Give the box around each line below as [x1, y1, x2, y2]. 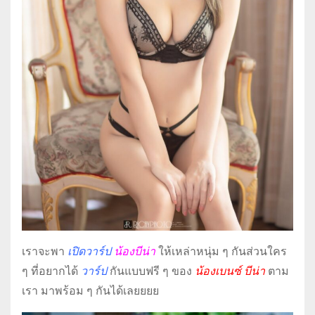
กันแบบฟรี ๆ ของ [107, 263, 192, 280]
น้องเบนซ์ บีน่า [195, 263, 265, 280]
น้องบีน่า [114, 243, 155, 260]
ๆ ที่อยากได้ [22, 263, 81, 280]
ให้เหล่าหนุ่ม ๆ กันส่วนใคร [158, 243, 287, 260]
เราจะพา [22, 243, 65, 260]
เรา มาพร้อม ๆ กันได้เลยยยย [22, 283, 159, 300]
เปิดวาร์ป [65, 243, 111, 260]
